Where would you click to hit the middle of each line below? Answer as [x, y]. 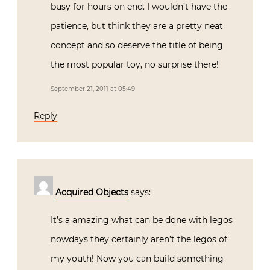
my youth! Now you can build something [137, 259]
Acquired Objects [92, 193]
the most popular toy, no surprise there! [135, 65]
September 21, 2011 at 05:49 [93, 89]
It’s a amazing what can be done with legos [142, 220]
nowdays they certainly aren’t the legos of [139, 240]
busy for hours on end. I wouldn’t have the [139, 7]
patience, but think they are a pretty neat [137, 26]
